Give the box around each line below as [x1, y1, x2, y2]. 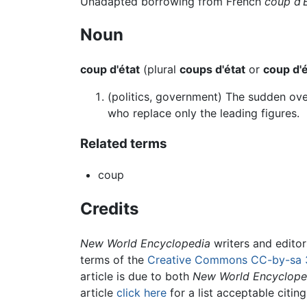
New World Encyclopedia [80, 236, 210, 250]
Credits [80, 198, 138, 219]
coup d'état [80, 62, 140, 77]
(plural [140, 62, 180, 77]
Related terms [80, 136, 167, 152]
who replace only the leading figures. [108, 106, 299, 121]
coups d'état [180, 62, 245, 77]
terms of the [80, 252, 147, 267]
